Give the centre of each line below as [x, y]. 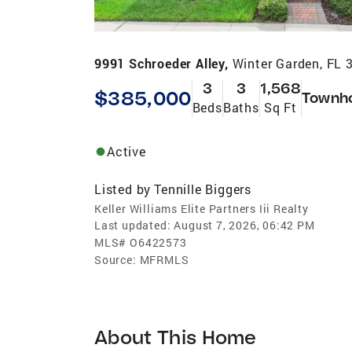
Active [126, 151]
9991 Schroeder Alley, [163, 63]
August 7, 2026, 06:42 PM [244, 225]
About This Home [176, 336]
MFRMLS [164, 259]
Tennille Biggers [203, 189]
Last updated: [133, 225]
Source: [115, 259]
